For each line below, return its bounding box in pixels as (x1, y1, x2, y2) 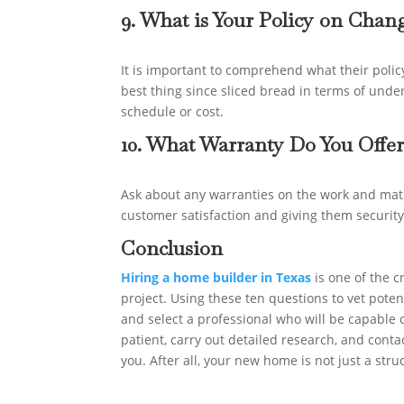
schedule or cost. (121, 103, 225, 121)
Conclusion (121, 235, 224, 262)
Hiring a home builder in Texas (121, 269, 312, 287)
